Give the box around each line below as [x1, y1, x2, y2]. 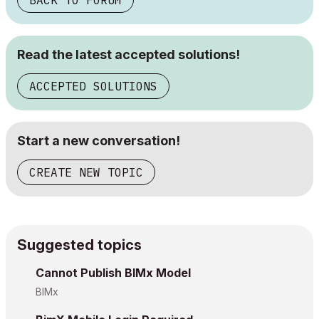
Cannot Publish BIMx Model [36, 266, 191, 280]
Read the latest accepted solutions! [17, 47, 240, 62]
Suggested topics [17, 236, 142, 253]
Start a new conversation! [17, 133, 180, 148]
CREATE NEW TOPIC [29, 165, 143, 179]
